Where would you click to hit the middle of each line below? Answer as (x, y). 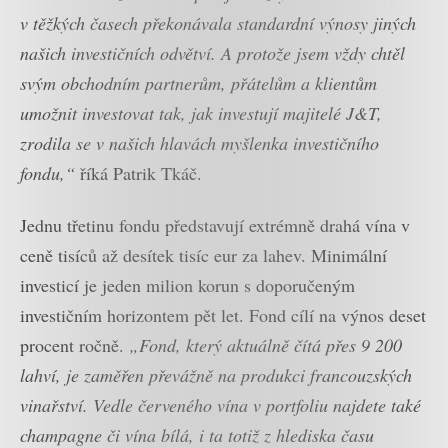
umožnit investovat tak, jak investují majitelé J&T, (201, 112)
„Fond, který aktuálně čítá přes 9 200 (265, 345)
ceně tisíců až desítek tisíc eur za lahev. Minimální (203, 255)
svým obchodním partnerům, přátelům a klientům (198, 82)
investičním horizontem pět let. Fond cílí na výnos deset (223, 315)
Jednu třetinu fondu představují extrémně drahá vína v (215, 225)
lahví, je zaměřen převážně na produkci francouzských (216, 375)
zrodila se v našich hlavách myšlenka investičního (199, 142)
